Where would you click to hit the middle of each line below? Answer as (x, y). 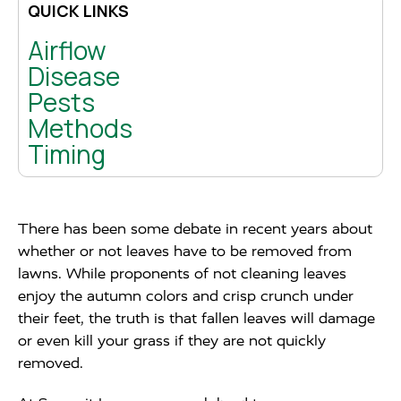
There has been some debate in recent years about (195, 229)
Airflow (67, 50)
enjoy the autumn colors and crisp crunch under (186, 296)
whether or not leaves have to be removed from (185, 251)
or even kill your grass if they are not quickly (172, 341)
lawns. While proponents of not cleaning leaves (182, 273)
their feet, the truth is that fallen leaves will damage (196, 318)
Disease (74, 76)
